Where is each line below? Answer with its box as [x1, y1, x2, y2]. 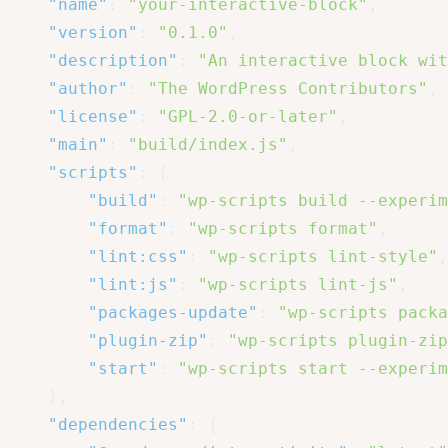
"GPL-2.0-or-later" [158, 107, 338, 127]
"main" [48, 135, 108, 155]
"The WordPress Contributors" [148, 79, 428, 99]
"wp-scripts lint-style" [208, 247, 438, 267]
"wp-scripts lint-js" [198, 275, 398, 295]
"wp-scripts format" [188, 219, 378, 239]
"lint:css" [88, 247, 188, 267]
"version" [48, 23, 138, 43]
